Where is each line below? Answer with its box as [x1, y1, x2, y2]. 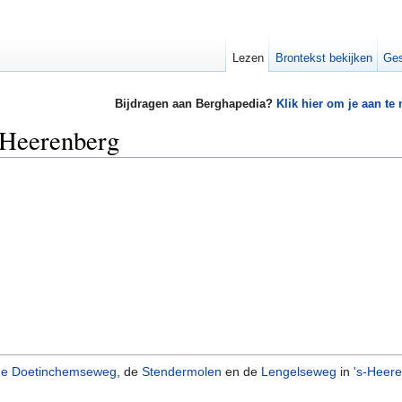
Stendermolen [142, 363, 222, 379]
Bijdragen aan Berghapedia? [114, 97, 276, 111]
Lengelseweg [261, 363, 336, 379]
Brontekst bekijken [275, 51, 372, 65]
